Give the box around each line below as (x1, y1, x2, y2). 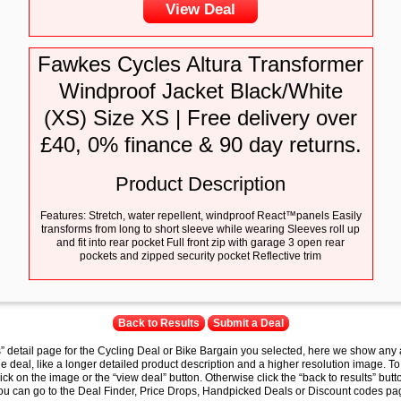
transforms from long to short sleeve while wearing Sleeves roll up (41, 223, 360, 235)
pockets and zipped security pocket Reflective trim (80, 250, 321, 262)
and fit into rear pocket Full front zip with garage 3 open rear (56, 236, 345, 249)
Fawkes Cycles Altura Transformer (38, 52, 363, 76)
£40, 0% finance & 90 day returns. (39, 132, 362, 157)
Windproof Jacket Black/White (58, 79, 343, 103)
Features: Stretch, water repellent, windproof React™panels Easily (39, 209, 362, 222)
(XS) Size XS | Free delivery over (44, 106, 357, 130)
